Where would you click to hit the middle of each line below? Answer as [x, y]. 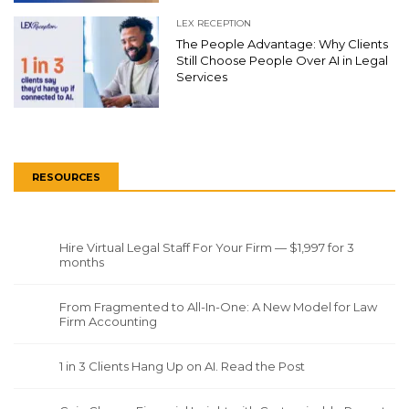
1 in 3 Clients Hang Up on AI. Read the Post [182, 366]
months [82, 262]
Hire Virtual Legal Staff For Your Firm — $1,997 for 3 [207, 247]
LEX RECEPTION [214, 23]
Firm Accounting [108, 321]
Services [202, 76]
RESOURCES [66, 177]
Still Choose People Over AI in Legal [282, 60]
